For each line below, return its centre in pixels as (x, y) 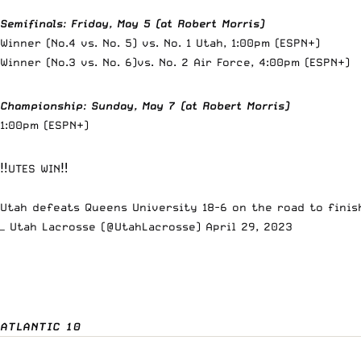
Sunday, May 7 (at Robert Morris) (190, 105)
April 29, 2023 (249, 226)
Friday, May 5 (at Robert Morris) (168, 23)
